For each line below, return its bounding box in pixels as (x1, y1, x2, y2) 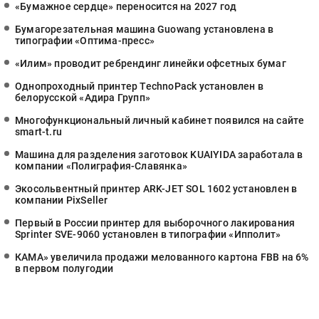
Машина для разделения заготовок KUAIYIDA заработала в (15, 149, 303, 160)
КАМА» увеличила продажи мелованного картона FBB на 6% (15, 251, 309, 263)
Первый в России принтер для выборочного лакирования (15, 217, 296, 229)
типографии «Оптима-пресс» (15, 35, 155, 46)
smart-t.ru (15, 126, 62, 137)
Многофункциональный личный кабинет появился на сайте (15, 115, 305, 126)
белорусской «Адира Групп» (15, 92, 150, 103)
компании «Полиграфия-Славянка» (15, 160, 187, 172)
